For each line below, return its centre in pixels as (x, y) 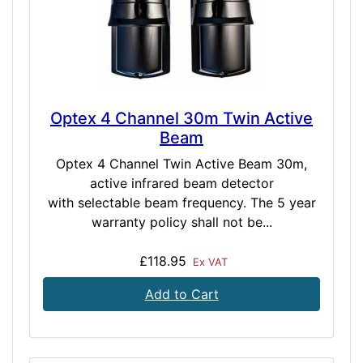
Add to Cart (181, 295)
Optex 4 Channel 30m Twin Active (181, 119)
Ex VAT (208, 263)
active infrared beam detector (181, 184)
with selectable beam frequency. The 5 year (181, 203)
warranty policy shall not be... (181, 222)
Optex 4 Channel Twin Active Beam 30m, (181, 164)
